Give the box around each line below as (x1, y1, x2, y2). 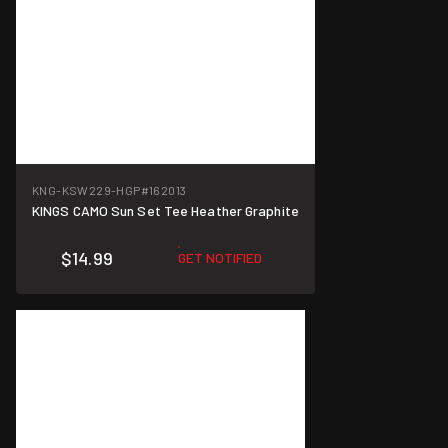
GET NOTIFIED (178, 249, 263, 267)
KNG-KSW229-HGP (32, 183, 141, 198)
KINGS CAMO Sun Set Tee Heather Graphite (32, 202, 299, 220)
